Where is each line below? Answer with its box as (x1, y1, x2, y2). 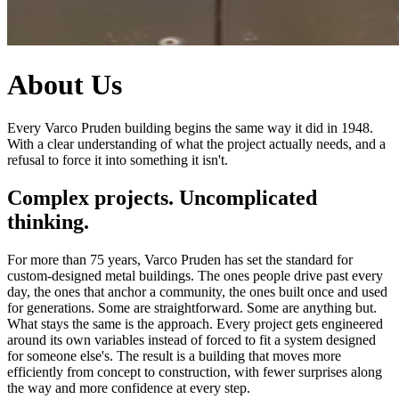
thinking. (7, 210, 89, 234)
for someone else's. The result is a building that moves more (7, 348, 341, 364)
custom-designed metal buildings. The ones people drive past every (7, 268, 383, 284)
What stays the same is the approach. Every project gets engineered (7, 316, 383, 332)
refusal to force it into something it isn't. (7, 152, 228, 168)
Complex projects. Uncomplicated (7, 186, 317, 210)
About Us (7, 68, 122, 101)
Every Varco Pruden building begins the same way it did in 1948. (7, 120, 373, 136)
